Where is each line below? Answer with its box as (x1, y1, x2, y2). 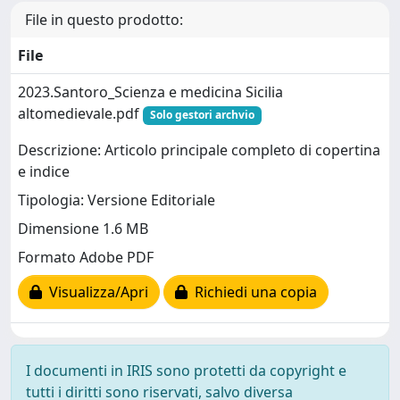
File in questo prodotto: (25, 10, 183, 30)
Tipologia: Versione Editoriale (18, 189, 215, 210)
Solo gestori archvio (149, 107, 254, 123)
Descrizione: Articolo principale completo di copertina (18, 139, 380, 160)
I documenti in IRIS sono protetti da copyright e (26, 361, 346, 381)
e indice (18, 161, 70, 181)
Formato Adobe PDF (18, 246, 154, 267)
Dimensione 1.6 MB (18, 218, 148, 238)
